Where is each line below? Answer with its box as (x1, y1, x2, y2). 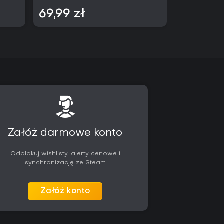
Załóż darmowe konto (8, 128, 123, 138)
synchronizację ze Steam (24, 160, 106, 166)
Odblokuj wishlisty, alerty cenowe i (10, 151, 120, 157)
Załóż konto (40, 187, 90, 195)
